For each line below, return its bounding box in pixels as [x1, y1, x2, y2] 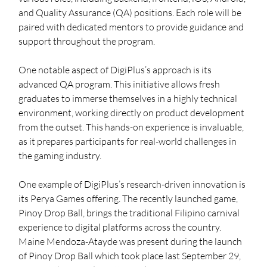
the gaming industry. [18, 149, 102, 162]
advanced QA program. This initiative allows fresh [18, 77, 222, 90]
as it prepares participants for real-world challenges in [18, 135, 239, 147]
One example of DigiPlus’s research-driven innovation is [18, 178, 248, 190]
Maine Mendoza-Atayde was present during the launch [18, 235, 244, 247]
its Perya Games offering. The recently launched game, [18, 192, 240, 204]
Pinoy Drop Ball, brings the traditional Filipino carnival [18, 206, 242, 219]
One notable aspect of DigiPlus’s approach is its [18, 63, 214, 76]
